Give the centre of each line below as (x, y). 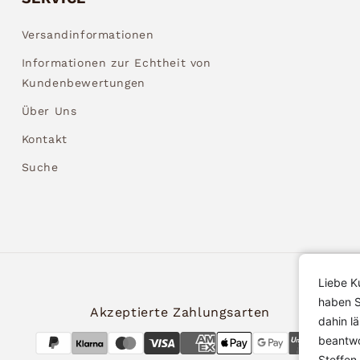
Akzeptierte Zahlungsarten (180, 312)
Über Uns (49, 110)
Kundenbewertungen (83, 82)
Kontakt (44, 139)
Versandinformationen (88, 34)
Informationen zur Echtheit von (116, 62)
